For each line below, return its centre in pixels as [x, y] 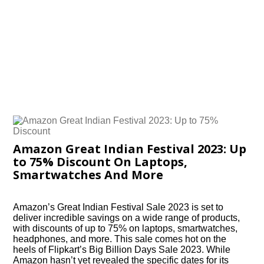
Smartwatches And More [88, 175]
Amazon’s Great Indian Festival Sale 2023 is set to [118, 207]
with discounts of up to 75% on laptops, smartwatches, [126, 228]
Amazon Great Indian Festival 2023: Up [130, 149]
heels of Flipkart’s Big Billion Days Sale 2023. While [122, 250]
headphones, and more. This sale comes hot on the [120, 239]
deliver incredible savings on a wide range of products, [127, 218]
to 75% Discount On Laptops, [100, 162]
